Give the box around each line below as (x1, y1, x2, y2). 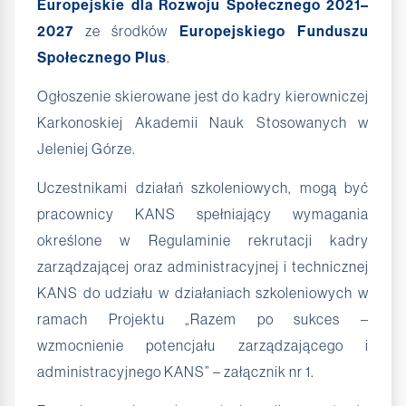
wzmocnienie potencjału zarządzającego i (37, 336, 369, 353)
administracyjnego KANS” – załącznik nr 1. (37, 362, 314, 380)
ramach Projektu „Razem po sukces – (37, 310, 369, 327)
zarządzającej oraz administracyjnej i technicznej (37, 257, 369, 275)
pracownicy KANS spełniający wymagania (37, 205, 369, 222)
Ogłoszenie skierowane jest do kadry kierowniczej (37, 87, 369, 104)
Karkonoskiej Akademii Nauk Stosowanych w (37, 113, 369, 130)
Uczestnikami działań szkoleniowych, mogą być (37, 179, 369, 196)
